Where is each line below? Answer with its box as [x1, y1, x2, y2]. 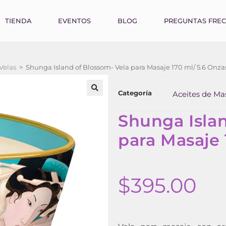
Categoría [118, 89, 152, 97]
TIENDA [5, 16, 32, 25]
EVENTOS [58, 16, 91, 25]
